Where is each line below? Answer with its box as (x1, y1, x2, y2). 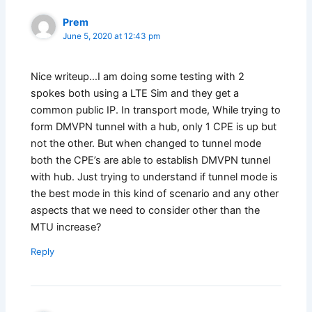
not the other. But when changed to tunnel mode (31, 137, 262, 150)
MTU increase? (31, 221, 102, 234)
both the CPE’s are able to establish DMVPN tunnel (31, 154, 271, 167)
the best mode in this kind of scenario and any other (31, 187, 279, 201)
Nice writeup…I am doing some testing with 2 (31, 70, 245, 84)
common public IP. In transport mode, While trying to (31, 104, 281, 117)
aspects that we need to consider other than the (31, 204, 260, 217)
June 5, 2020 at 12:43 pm (63, 31, 161, 41)
